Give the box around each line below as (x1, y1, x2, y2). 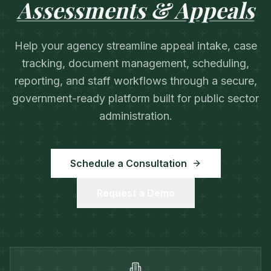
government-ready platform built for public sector (12, 91, 259, 105)
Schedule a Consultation (70, 157, 187, 169)
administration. (99, 109, 172, 122)
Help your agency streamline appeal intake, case (14, 39, 257, 52)
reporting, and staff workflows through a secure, (14, 74, 257, 87)
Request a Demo (96, 186, 175, 199)
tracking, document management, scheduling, (22, 56, 249, 70)
